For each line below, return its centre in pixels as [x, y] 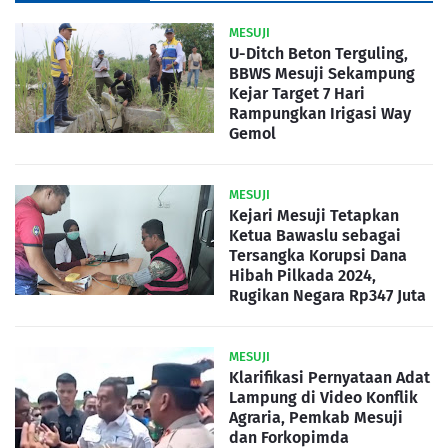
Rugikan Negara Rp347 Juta [327, 295]
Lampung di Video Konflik [323, 397]
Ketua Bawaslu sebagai [315, 235]
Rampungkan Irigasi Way [320, 113]
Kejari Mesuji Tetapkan [314, 215]
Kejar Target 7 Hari [297, 93]
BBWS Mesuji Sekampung [322, 73]
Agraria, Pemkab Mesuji [316, 417]
